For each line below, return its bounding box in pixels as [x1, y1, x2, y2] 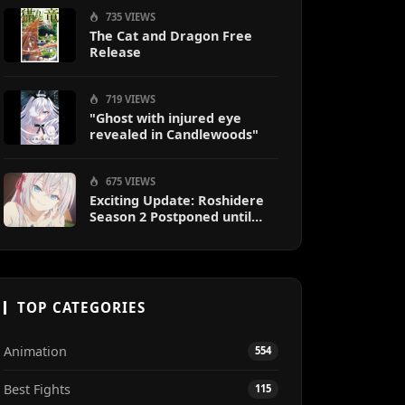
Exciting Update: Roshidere [89, 192, 264, 209]
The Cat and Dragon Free [89, 27, 252, 44]
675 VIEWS [103, 174, 155, 188]
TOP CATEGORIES [17, 298, 146, 316]
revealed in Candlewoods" [89, 126, 259, 143]
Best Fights [4, 381, 71, 398]
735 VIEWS [103, 10, 155, 24]
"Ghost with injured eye [89, 109, 241, 127]
